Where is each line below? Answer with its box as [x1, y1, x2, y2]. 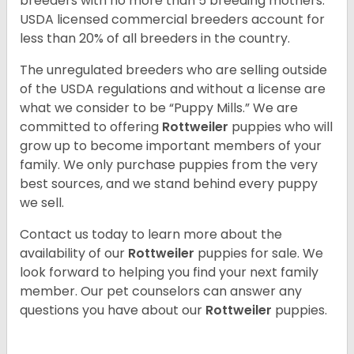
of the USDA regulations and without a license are [20, 80, 326, 99]
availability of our [20, 244, 128, 263]
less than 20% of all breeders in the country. [20, 29, 293, 48]
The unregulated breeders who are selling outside [20, 61, 327, 80]
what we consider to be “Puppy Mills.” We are [20, 99, 298, 118]
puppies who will [232, 118, 333, 137]
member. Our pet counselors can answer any [20, 282, 302, 301]
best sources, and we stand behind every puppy [20, 175, 318, 194]
